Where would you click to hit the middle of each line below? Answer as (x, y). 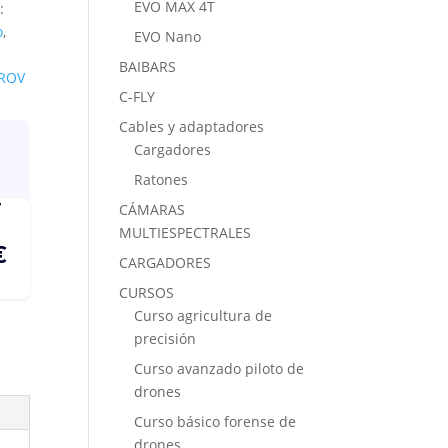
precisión (165, 338)
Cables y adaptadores (192, 126)
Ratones (161, 179)
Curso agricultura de (203, 315)
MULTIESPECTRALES (185, 232)
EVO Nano (168, 36)
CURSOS (147, 292)
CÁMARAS (152, 209)
